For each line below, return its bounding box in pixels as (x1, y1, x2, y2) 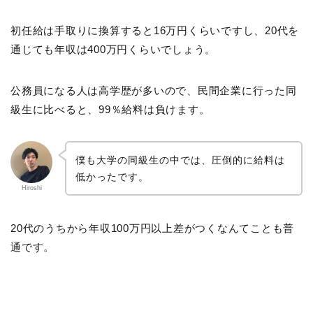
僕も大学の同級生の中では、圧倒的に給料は (75, 154, 285, 166)
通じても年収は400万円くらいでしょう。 (10, 43, 216, 56)
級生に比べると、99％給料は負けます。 (10, 103, 210, 116)
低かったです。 (75, 171, 149, 183)
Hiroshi (21, 184, 42, 192)
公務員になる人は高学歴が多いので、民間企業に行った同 (10, 85, 297, 97)
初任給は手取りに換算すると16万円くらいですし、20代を (10, 24, 299, 37)
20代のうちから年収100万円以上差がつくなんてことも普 (10, 221, 294, 234)
